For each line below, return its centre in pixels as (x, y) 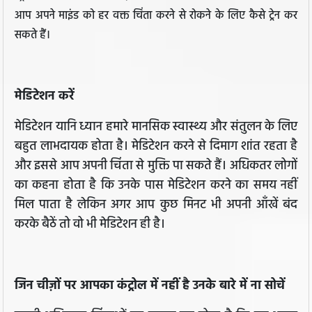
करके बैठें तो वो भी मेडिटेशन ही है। (91, 225)
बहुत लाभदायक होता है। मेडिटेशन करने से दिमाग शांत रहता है (156, 147)
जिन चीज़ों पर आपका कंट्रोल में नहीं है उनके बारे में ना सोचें (151, 286)
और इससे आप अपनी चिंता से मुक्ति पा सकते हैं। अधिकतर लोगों (156, 166)
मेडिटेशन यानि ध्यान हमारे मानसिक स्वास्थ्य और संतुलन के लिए (156, 127)
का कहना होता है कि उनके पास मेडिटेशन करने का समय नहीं (156, 186)
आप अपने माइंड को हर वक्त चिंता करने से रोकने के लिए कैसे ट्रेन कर (156, 16)
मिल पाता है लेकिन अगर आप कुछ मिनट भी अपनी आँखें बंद (156, 205)
